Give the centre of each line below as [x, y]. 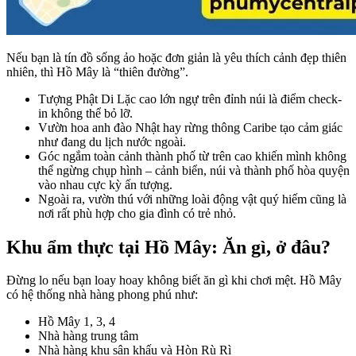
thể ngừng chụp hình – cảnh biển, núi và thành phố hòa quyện [194, 170]
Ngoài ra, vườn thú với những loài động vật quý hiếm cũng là [192, 199]
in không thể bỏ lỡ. [85, 113]
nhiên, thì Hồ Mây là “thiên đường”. [97, 72]
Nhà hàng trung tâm [88, 336]
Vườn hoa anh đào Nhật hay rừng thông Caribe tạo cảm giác [190, 127]
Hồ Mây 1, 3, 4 [77, 322]
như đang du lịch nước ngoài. [112, 141]
